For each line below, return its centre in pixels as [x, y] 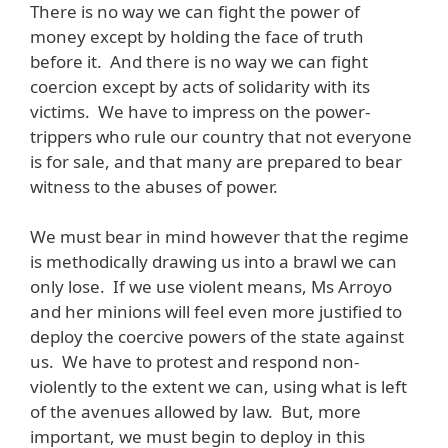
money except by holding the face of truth [197, 36]
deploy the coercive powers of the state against [217, 337]
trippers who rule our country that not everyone [221, 136]
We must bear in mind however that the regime [219, 237]
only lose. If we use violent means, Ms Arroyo [211, 287]
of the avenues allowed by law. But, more [195, 412]
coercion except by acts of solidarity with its [200, 86]
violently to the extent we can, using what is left [218, 387]
